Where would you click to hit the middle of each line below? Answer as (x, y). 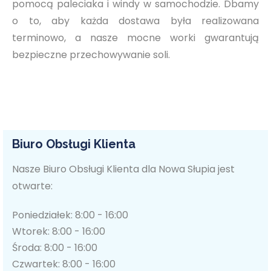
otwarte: (32, 186)
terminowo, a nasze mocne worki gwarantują (135, 38)
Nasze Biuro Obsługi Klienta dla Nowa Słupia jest (123, 169)
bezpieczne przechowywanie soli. (91, 55)
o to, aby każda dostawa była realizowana (135, 21)
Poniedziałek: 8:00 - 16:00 (70, 215)
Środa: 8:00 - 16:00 (55, 248)
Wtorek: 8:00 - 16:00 (59, 232)
